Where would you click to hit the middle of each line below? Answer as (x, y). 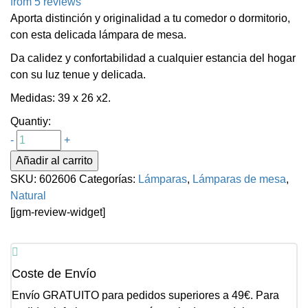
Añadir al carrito (54, 161)
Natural (28, 196)
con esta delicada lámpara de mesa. (98, 35)
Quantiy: (31, 122)
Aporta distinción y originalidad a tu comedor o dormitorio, (150, 19)
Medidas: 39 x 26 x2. (60, 98)
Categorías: (109, 179)
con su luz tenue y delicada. (78, 75)
